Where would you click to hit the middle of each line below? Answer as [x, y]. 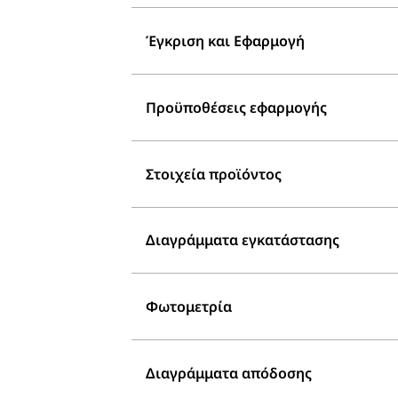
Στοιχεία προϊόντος [214, 174]
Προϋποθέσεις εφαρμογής [236, 107]
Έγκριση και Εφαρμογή [225, 41]
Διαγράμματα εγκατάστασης [243, 240]
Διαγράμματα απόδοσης [229, 373]
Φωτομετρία [189, 307]
